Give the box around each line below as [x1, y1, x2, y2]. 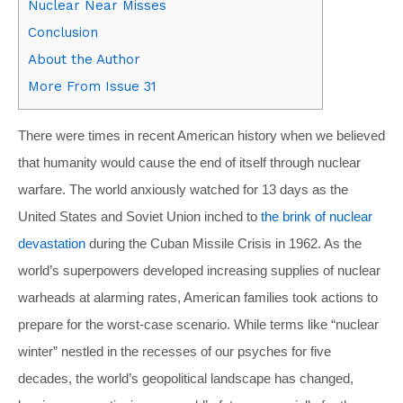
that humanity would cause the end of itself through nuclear [18, 154, 361, 170]
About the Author [28, 50, 140, 67]
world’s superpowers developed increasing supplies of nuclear [18, 262, 381, 278]
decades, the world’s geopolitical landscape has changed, [18, 370, 354, 386]
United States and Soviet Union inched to [18, 208, 261, 224]
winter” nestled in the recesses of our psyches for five [18, 343, 331, 359]
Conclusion [28, 23, 98, 40]
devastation [18, 235, 85, 251]
